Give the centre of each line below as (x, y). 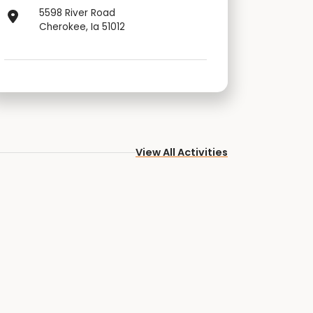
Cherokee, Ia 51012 (82, 27)
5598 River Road (77, 13)
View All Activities (182, 152)
